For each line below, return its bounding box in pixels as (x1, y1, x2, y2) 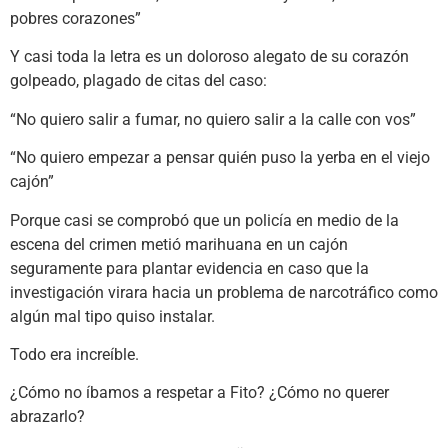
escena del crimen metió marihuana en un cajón (10, 234, 348, 254)
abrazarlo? (10, 407, 85, 427)
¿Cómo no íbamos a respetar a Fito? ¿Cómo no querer (10, 383, 389, 403)
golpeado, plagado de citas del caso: (10, 71, 267, 91)
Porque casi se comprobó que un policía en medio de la (10, 210, 399, 230)
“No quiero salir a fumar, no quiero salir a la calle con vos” (10, 109, 416, 129)
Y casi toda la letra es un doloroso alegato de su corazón (10, 47, 409, 67)
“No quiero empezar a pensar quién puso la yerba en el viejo (10, 148, 430, 168)
